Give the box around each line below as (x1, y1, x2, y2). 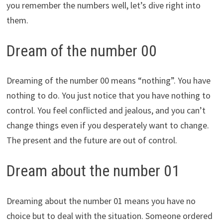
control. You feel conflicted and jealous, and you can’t (6, 105, 206, 116)
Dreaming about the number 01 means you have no (6, 195, 196, 207)
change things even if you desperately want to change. (6, 119, 209, 131)
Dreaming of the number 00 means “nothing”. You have (6, 75, 211, 87)
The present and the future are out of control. (6, 134, 177, 146)
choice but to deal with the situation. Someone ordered (6, 210, 213, 222)
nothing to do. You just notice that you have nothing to (6, 90, 211, 102)
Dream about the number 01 (6, 161, 180, 181)
